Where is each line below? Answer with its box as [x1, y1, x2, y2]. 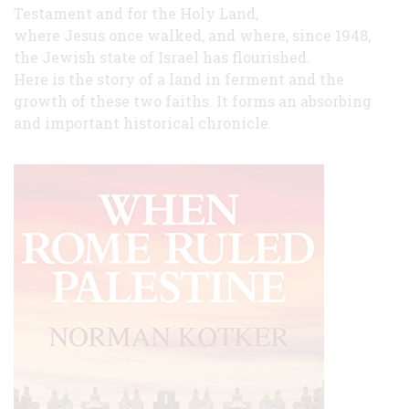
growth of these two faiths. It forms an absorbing [14, 90, 372, 110]
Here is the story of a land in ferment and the [14, 68, 344, 89]
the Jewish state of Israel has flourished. [14, 47, 310, 67]
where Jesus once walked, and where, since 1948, [14, 25, 371, 45]
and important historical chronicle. [14, 112, 272, 132]
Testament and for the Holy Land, [14, 3, 258, 23]
